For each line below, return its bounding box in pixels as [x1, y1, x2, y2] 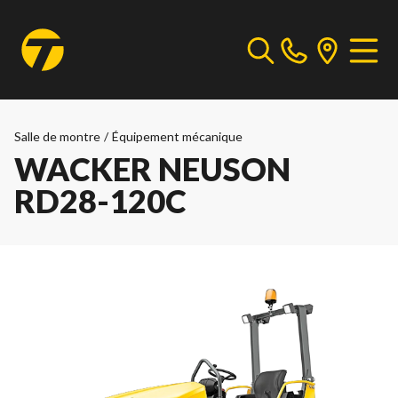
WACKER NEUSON [14, 149, 291, 188]
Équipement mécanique [112, 129, 243, 144]
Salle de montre [14, 129, 100, 144]
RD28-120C [14, 181, 187, 220]
